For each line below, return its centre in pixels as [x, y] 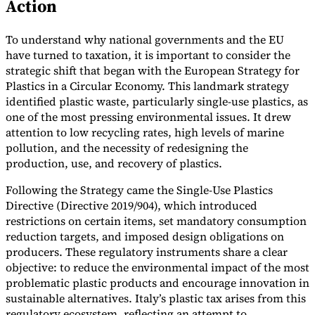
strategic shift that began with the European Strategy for [153, 71]
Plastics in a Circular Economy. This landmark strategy [147, 86]
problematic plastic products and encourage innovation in [157, 283]
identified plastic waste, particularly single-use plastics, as [157, 102]
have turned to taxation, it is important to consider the [148, 55]
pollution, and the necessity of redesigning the [127, 148]
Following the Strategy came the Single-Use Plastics [139, 190]
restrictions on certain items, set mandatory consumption [156, 221]
